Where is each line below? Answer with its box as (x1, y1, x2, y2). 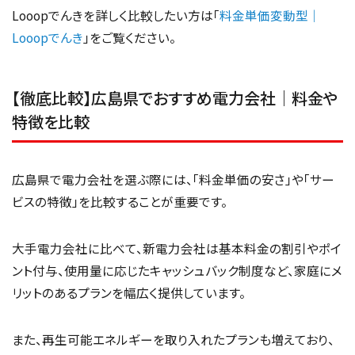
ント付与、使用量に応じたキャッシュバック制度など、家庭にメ (12, 261, 342, 280)
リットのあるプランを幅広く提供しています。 (12, 284, 246, 302)
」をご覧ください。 (83, 28, 176, 46)
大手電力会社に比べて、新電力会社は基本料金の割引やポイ (12, 239, 342, 258)
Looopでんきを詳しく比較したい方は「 (12, 6, 219, 24)
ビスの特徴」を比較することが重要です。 (12, 192, 227, 210)
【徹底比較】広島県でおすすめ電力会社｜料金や (12, 86, 338, 109)
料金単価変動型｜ (219, 6, 321, 24)
